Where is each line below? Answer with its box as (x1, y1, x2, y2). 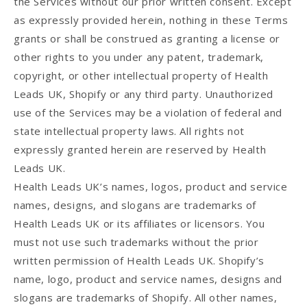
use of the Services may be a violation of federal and (14, 106, 282, 120)
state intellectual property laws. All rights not (14, 124, 245, 138)
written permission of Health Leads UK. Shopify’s (14, 254, 265, 268)
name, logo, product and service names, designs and (14, 272, 283, 286)
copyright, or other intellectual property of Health (14, 69, 269, 83)
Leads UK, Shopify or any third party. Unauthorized (14, 87, 274, 101)
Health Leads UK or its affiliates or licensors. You (14, 217, 265, 231)
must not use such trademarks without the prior (14, 235, 259, 249)
